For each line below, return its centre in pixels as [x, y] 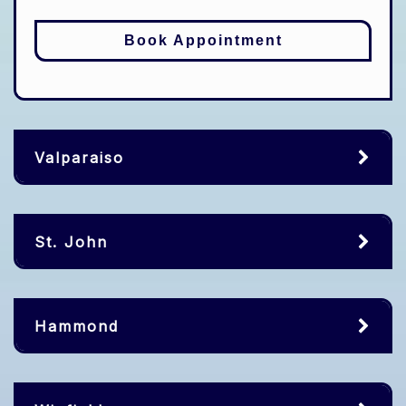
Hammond [77, 326]
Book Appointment [203, 40]
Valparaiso [79, 157]
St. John [71, 242]
